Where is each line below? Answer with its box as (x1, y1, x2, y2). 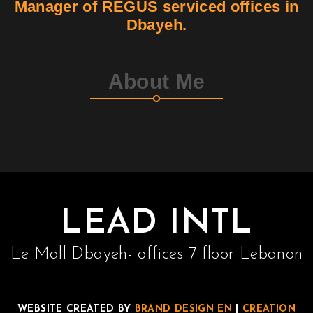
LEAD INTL (60, 205, 253, 242)
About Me (108, 69, 205, 93)
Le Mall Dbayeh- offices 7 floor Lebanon (10, 245, 303, 263)
